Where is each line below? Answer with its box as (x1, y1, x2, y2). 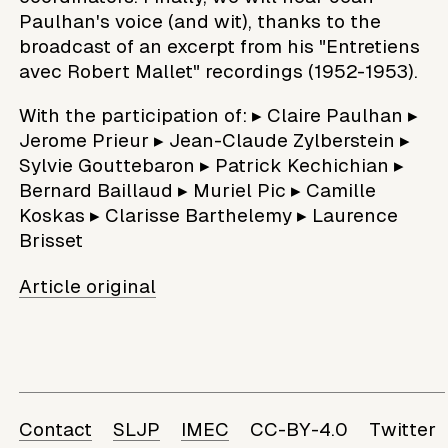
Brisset (19, 229, 84, 251)
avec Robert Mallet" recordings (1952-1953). (19, 60, 419, 82)
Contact (19, 419, 93, 440)
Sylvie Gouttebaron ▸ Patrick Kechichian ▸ (19, 154, 405, 176)
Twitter (368, 419, 436, 440)
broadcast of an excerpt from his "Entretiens (19, 35, 421, 57)
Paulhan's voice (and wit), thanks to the (19, 10, 382, 32)
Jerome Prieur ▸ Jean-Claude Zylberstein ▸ (19, 129, 411, 151)
